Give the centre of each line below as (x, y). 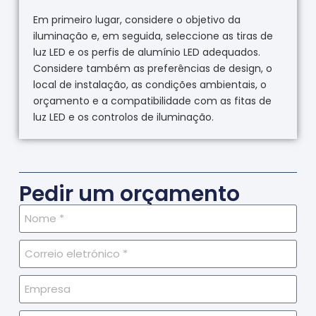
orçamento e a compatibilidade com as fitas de (152, 101)
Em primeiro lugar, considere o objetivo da (136, 20)
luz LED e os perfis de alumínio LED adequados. (146, 53)
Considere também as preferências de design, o (152, 69)
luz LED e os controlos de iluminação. (123, 117)
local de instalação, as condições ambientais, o (150, 85)
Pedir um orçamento (129, 194)
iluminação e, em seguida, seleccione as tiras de (153, 36)
